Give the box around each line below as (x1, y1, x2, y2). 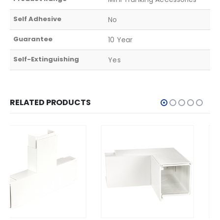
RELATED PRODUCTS (10, 96, 91, 108)
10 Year (108, 34, 133, 45)
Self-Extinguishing (13, 54, 80, 64)
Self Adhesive (13, 14, 62, 24)
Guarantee (13, 34, 53, 44)
